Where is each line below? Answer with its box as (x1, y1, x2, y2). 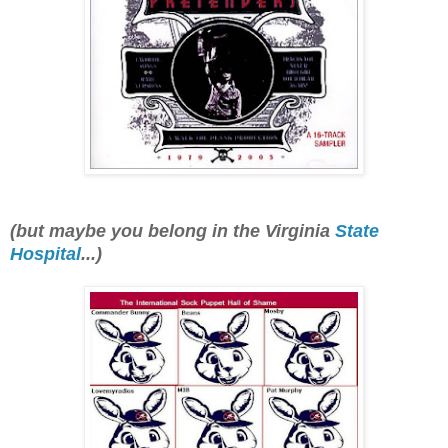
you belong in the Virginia (111, 221, 330, 242)
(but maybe (10, 221, 111, 242)
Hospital (10, 244, 81, 265)
